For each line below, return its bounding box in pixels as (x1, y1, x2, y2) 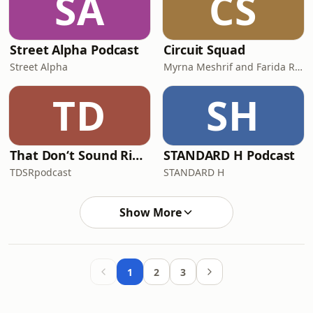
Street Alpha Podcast (10, 41, 140, 58)
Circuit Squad (163, 41, 245, 58)
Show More (119, 205, 182, 220)
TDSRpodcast (10, 166, 71, 179)
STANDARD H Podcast (163, 147, 296, 163)
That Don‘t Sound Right (132, 147, 143, 163)
